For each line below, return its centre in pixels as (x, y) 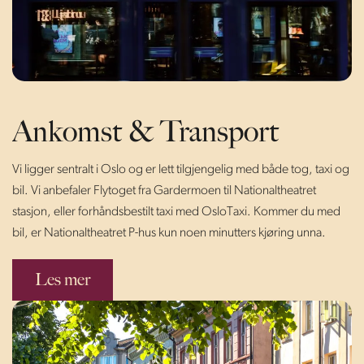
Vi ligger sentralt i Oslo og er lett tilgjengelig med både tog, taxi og (181, 169)
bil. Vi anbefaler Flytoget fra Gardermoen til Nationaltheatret (164, 190)
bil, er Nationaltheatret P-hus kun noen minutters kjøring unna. (169, 232)
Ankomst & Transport (145, 133)
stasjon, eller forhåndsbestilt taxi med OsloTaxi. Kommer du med (176, 211)
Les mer (63, 280)
